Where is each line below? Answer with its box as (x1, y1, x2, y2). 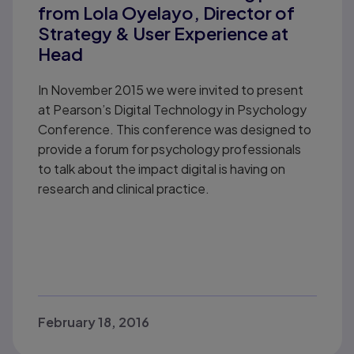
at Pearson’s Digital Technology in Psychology (38, 101, 307, 119)
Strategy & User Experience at (38, 22, 289, 45)
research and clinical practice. (38, 180, 213, 198)
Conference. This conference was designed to (38, 121, 312, 138)
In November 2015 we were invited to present (38, 81, 304, 99)
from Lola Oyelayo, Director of (38, 2, 296, 24)
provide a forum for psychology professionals (38, 141, 302, 158)
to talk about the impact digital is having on (38, 160, 286, 178)
